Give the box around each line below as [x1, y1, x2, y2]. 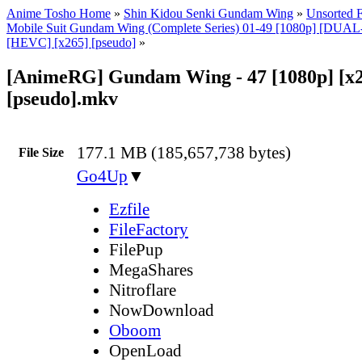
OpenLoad [109, 340, 182, 360]
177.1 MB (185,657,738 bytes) [77, 142, 291, 162]
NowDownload [109, 300, 214, 320]
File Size [19, 145, 64, 159]
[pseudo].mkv [6, 87, 118, 109]
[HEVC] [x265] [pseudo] [6, 36, 136, 49]
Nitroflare [109, 280, 176, 300]
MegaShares [109, 259, 193, 280]
